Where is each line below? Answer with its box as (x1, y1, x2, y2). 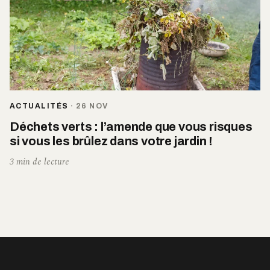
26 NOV (75, 102, 108, 111)
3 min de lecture (10, 155, 69, 169)
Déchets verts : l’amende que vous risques (10, 120, 253, 134)
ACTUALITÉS (10, 102, 69, 111)
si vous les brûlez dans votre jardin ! (10, 134, 213, 148)
